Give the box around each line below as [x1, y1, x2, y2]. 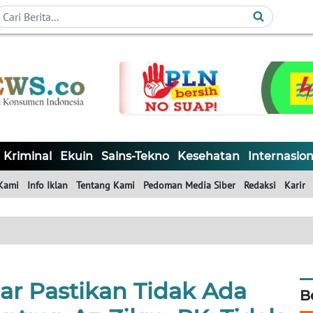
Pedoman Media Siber [143, 179, 235, 192]
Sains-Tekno [101, 150, 169, 163]
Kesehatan [177, 150, 240, 163]
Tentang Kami [76, 179, 135, 192]
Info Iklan [27, 179, 68, 192]
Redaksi [244, 179, 276, 192]
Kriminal [3, 150, 52, 163]
